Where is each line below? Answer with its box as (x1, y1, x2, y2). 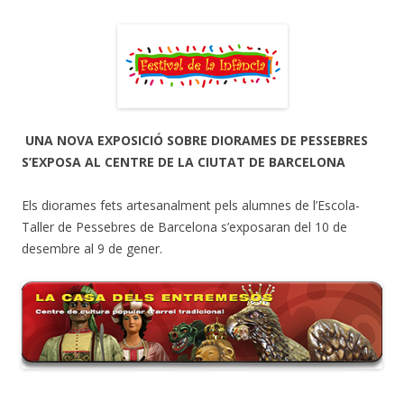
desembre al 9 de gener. (22, 240, 162, 258)
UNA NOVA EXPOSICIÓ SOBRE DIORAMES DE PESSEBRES (25, 132, 368, 150)
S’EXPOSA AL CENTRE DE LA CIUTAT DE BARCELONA (22, 153, 345, 171)
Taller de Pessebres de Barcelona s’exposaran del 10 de (22, 218, 347, 236)
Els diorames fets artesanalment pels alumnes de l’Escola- (22, 197, 360, 215)
